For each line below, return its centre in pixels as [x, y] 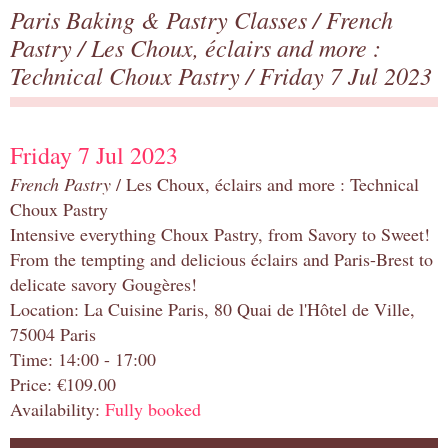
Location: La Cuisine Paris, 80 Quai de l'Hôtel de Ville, [212, 309]
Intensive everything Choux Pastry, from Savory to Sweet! [220, 234]
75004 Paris [53, 334]
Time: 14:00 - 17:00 [83, 359]
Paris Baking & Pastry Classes [161, 19]
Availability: [57, 409]
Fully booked [153, 409]
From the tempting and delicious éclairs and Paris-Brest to [221, 259]
